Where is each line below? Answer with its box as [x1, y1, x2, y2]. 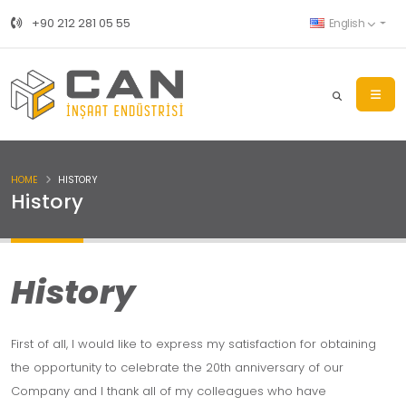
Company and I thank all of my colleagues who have [11, 382, 326, 400]
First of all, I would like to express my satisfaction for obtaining [11, 335, 376, 353]
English [326, 16, 367, 31]
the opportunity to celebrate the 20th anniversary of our [11, 359, 343, 376]
